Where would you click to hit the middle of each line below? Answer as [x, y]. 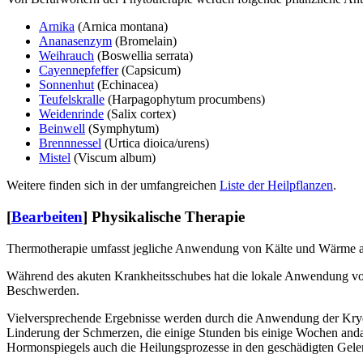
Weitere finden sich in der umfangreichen [113, 186]
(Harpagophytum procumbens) [185, 100]
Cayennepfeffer [79, 70]
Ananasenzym [75, 41]
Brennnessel [70, 143]
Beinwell [62, 129]
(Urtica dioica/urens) [155, 143]
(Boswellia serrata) [143, 56]
